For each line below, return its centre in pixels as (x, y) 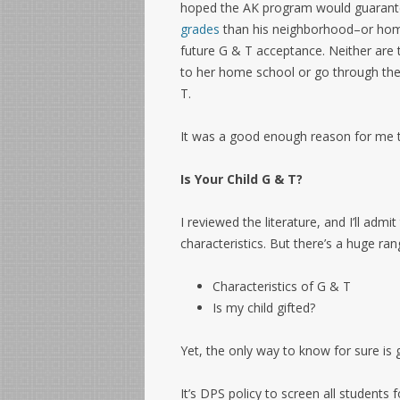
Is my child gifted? (264, 308)
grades (200, 29)
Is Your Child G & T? (242, 179)
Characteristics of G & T (282, 287)
